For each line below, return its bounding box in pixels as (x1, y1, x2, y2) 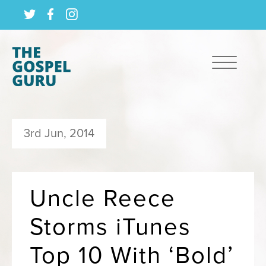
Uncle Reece (30, 184, 176, 213)
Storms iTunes (30, 213, 191, 241)
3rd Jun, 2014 (24, 126, 94, 141)
